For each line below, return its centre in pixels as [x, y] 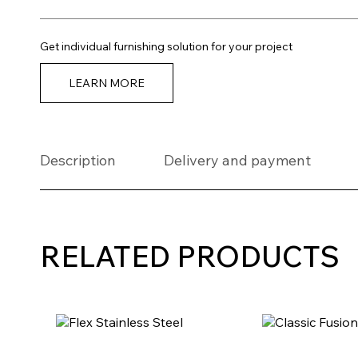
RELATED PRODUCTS [190, 256]
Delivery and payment [237, 160]
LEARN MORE [107, 83]
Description [78, 160]
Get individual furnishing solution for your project [166, 46]
